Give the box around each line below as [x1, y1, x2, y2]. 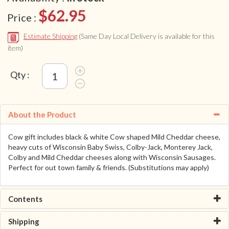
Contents [8, 194, 42, 203]
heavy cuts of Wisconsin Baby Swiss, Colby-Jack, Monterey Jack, [8, 142, 213, 151]
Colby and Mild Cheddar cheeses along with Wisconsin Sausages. [8, 152, 216, 162]
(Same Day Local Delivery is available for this [79, 32, 215, 41]
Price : [7, 11, 38, 24]
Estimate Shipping [24, 32, 77, 41]
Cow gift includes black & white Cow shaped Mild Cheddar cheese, [8, 132, 220, 141]
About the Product [8, 109, 76, 119]
